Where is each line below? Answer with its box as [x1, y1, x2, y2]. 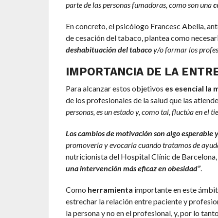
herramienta [87, 185, 133, 195]
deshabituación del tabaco [65, 45, 152, 54]
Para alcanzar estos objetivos [65, 84, 165, 93]
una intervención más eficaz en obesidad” [65, 163, 200, 173]
